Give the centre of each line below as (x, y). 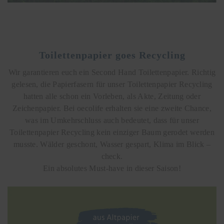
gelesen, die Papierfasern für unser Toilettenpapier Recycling (112, 84)
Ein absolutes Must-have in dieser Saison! (112, 168)
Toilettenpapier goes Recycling (112, 55)
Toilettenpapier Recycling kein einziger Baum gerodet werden (112, 132)
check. (112, 156)
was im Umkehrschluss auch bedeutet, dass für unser (112, 120)
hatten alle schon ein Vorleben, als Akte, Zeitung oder (112, 96)
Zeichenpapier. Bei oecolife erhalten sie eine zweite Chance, (112, 108)
